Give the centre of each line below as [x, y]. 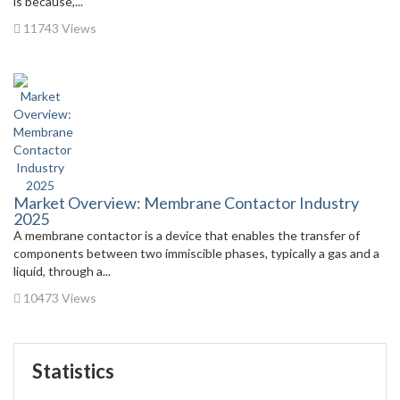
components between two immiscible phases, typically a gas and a [196, 253]
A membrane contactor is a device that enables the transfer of [187, 235]
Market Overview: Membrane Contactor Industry [186, 202]
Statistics [73, 371]
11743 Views [58, 28]
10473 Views [58, 297]
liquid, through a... [62, 271]
